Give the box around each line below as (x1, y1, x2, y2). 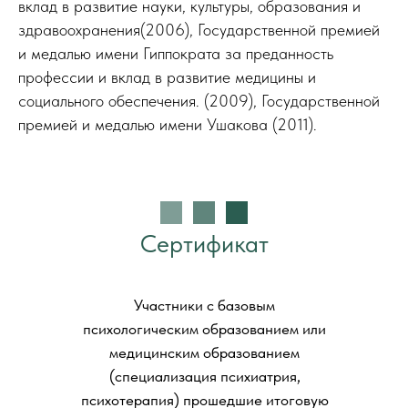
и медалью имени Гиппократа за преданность (18, 43, 333, 63)
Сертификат (139, 228, 269, 259)
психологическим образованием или (83, 319, 326, 338)
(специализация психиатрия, (108, 366, 301, 385)
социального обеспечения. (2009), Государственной (18, 90, 380, 110)
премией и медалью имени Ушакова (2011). (18, 114, 317, 134)
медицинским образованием (109, 342, 300, 362)
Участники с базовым (134, 295, 275, 314)
